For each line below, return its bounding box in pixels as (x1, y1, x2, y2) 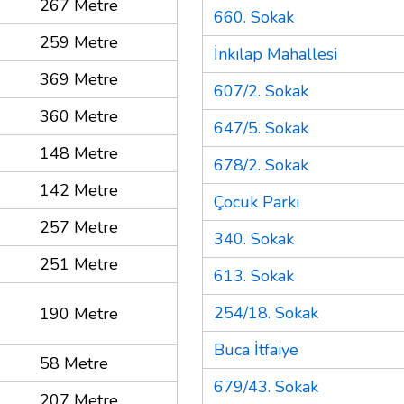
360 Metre (40, 105, 118, 127)
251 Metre (40, 252, 118, 275)
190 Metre (40, 302, 118, 325)
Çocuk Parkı (214, 190, 299, 213)
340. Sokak (214, 227, 294, 250)
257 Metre (40, 216, 118, 238)
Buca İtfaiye (214, 338, 298, 361)
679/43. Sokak (214, 375, 318, 398)
